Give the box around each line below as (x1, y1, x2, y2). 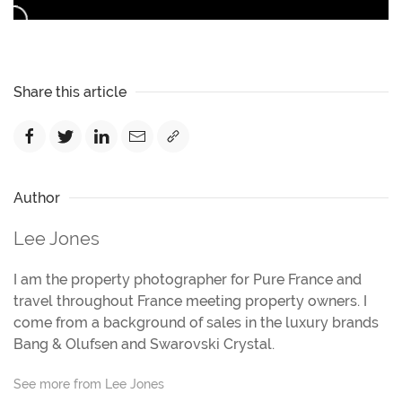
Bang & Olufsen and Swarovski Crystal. (13, 335, 275, 353)
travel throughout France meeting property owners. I (13, 292, 367, 310)
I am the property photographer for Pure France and (13, 270, 362, 288)
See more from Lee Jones (13, 376, 164, 391)
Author (13, 188, 60, 206)
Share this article (13, 83, 127, 100)
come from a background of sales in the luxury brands (13, 313, 379, 331)
